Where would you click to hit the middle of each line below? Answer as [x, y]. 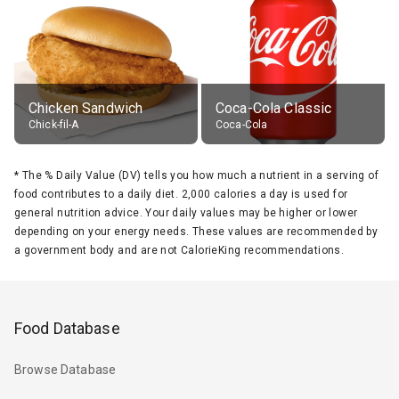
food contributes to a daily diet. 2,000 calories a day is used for [181, 194]
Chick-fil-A [54, 124]
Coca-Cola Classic [274, 108]
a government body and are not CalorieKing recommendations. [179, 250]
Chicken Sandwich [86, 108]
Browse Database [65, 370]
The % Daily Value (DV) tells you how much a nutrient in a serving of [200, 175]
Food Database [67, 328]
